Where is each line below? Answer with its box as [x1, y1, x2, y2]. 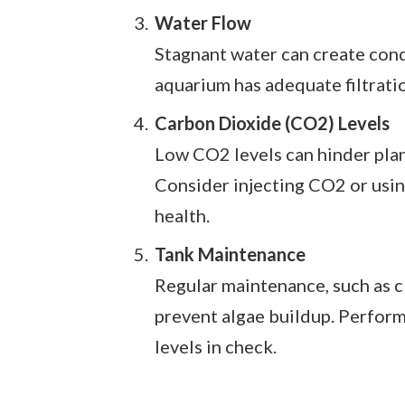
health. [154, 203, 210, 226]
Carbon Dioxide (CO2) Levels [154, 111, 390, 134]
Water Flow [154, 11, 251, 33]
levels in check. [154, 334, 277, 357]
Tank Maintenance [154, 242, 306, 265]
